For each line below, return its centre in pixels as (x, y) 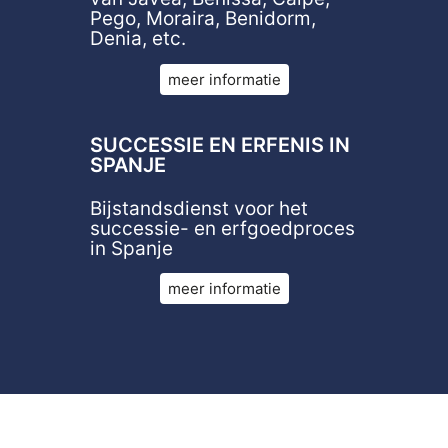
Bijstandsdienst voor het (199, 208)
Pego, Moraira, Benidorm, (203, 19)
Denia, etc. (138, 39)
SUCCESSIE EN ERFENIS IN (220, 144)
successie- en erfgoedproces (222, 228)
